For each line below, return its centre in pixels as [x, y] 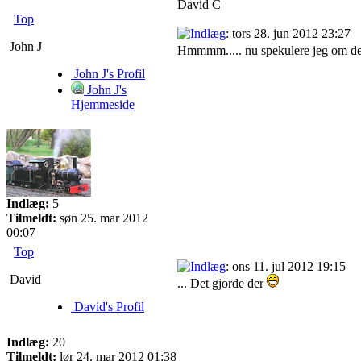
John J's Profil [108, 74]
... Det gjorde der [222, 284]
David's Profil [108, 307]
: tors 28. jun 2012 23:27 [288, 34]
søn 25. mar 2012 [102, 218]
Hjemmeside [103, 105]
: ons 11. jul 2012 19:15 [286, 267]
